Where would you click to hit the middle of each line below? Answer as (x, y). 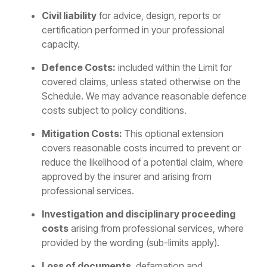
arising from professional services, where (156, 228)
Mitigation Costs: (83, 133)
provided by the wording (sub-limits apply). (131, 243)
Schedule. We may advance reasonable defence (144, 96)
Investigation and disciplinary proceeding (139, 214)
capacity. (61, 44)
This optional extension (174, 133)
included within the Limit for (174, 67)
